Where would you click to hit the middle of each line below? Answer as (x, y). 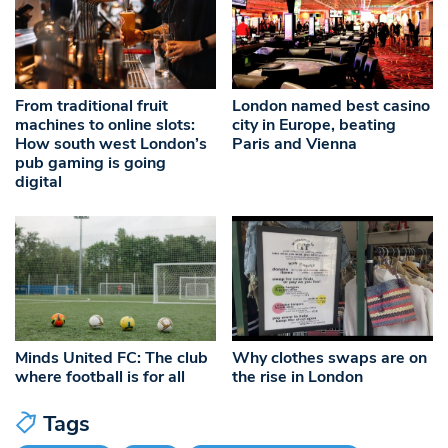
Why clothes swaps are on (330, 357)
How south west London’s (111, 143)
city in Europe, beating (314, 124)
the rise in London (298, 376)
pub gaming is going (90, 162)
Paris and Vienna (295, 143)
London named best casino (331, 105)
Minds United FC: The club (111, 357)
